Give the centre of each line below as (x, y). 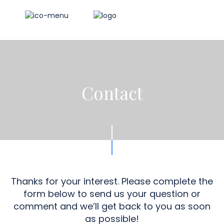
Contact (112, 93)
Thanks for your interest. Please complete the (112, 181)
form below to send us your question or (112, 194)
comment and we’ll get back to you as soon (112, 206)
